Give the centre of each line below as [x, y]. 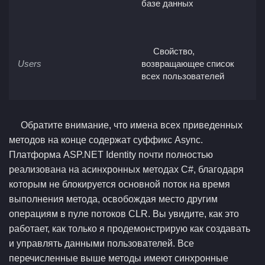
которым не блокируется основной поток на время [119, 184]
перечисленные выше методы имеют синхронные [119, 258]
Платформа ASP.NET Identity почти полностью [111, 155]
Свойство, [174, 51]
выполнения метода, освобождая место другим [113, 199]
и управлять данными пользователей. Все [101, 243]
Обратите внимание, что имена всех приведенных [132, 125]
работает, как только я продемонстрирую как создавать [130, 229]
